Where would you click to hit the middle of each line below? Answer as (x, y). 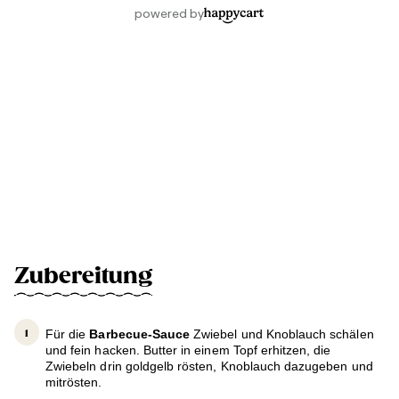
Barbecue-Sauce (140, 334)
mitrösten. (74, 383)
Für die (68, 334)
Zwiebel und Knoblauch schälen (282, 334)
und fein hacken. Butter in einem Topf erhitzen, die (188, 350)
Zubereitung (83, 277)
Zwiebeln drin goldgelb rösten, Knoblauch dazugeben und (209, 366)
